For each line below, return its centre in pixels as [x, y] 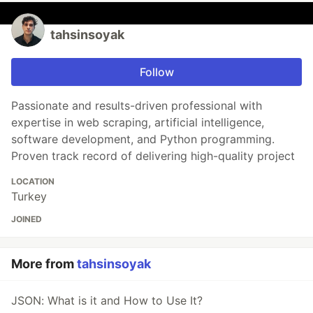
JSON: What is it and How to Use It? [107, 301]
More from [44, 264]
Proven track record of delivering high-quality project [153, 156]
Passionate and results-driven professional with [137, 106]
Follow [156, 72]
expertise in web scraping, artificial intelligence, [138, 123]
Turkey [29, 197]
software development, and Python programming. [143, 139]
